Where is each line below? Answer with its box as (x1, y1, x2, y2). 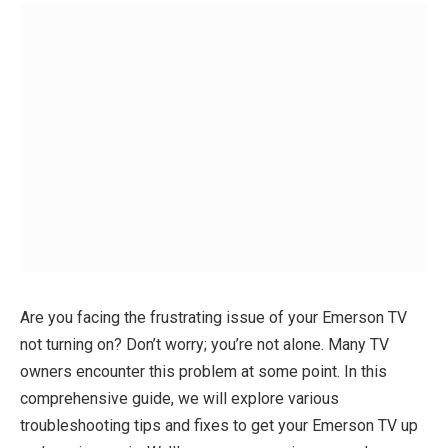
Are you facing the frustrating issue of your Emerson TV (20, 307, 407, 327)
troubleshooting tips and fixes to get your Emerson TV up (20, 415, 418, 435)
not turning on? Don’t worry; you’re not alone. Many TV (20, 334, 389, 354)
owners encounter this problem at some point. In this (20, 361, 387, 381)
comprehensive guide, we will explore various (20, 388, 339, 408)
